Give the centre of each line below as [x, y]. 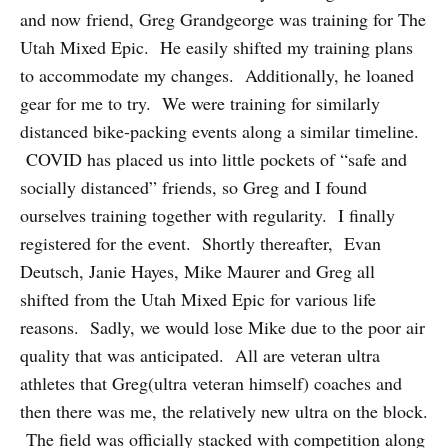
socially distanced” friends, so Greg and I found [193, 186]
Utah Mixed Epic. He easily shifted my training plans [216, 46]
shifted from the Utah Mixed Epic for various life [198, 298]
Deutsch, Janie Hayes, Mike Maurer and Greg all [197, 270]
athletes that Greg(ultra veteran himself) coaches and [211, 382]
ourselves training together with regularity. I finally [207, 214]
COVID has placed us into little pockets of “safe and [213, 158]
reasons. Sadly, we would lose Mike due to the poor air [222, 326]
